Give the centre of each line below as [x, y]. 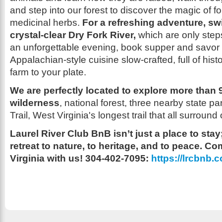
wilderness [35, 103]
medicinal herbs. [46, 23]
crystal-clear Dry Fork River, [73, 35]
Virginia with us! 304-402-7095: [81, 158]
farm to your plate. [48, 72]
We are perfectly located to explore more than [113, 90]
